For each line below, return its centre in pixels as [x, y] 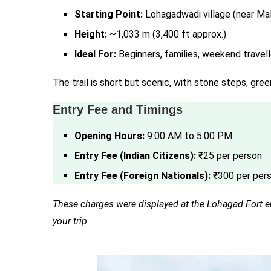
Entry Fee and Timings [118, 109]
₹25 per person [229, 156]
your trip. [71, 221]
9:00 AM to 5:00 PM [188, 136]
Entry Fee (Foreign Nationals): [142, 176]
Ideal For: [95, 54]
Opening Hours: [109, 136]
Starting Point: [109, 14]
